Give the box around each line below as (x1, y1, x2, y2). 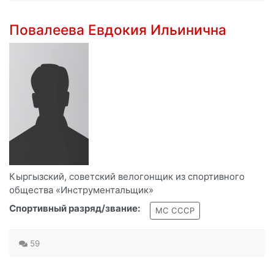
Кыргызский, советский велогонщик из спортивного (9, 171, 245, 183)
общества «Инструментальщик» (9, 184, 154, 196)
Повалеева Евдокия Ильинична (9, 21, 226, 39)
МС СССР (155, 206, 194, 216)
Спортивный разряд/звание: (9, 202, 140, 215)
